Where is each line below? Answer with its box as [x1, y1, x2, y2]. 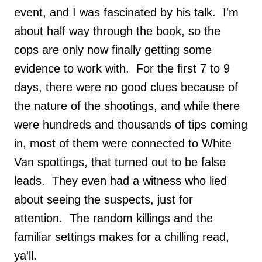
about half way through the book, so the [14, 24, 220, 37]
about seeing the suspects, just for [14, 192, 193, 206]
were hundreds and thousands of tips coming [14, 118, 247, 131]
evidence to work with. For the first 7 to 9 [14, 61, 230, 75]
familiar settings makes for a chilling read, [14, 230, 229, 243]
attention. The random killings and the [14, 211, 213, 225]
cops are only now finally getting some [14, 43, 212, 56]
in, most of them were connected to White [14, 136, 232, 150]
